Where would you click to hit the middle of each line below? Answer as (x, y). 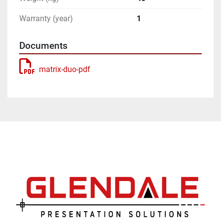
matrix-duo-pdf (65, 69)
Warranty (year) (46, 18)
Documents (43, 46)
